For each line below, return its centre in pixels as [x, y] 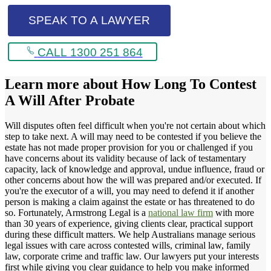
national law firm [181, 213]
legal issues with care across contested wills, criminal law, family [128, 246]
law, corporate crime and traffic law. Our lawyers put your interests [132, 256]
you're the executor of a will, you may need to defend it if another [129, 191]
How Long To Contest [189, 84]
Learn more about [63, 84]
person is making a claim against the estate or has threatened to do [130, 202]
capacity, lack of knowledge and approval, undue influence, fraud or [135, 169]
